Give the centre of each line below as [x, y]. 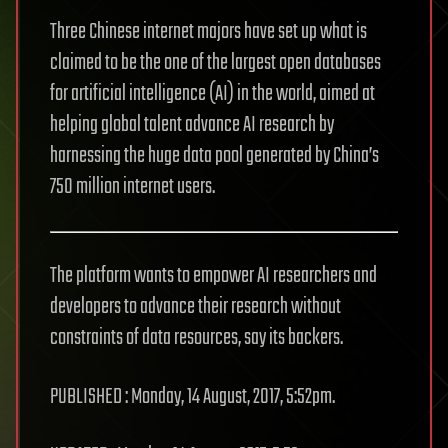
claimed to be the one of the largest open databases [215, 63]
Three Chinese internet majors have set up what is [208, 32]
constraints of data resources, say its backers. [196, 338]
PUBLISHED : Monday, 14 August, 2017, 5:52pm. [192, 397]
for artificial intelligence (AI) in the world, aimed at [212, 94]
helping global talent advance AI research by [192, 125]
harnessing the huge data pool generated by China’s [214, 156]
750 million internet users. [132, 187]
